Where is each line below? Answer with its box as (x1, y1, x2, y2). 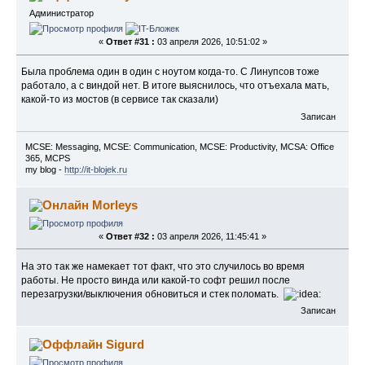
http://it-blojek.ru (64, 164, 127, 174)
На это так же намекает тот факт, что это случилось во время (21, 260, 306, 272)
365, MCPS (24, 152, 70, 163)
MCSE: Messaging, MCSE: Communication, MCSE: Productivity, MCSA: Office (24, 141, 334, 152)
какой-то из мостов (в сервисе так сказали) (21, 94, 219, 106)
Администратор (29, 8, 94, 19)
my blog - (24, 164, 64, 174)
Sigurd (106, 336, 145, 351)
